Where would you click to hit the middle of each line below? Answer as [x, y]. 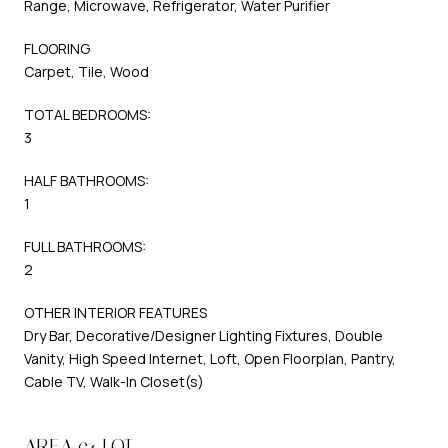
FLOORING [57, 48]
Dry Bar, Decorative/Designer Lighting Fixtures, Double [203, 335]
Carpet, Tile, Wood [86, 71]
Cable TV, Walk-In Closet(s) [114, 381]
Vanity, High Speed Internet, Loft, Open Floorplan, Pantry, [210, 358]
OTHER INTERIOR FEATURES [115, 312]
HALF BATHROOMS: [86, 180]
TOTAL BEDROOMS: [87, 114]
